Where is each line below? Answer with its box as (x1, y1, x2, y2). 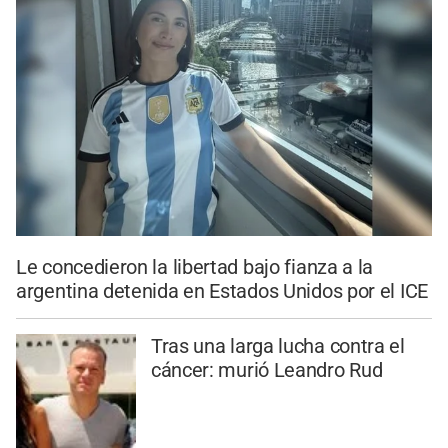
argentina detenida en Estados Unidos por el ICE (16, 279, 428, 304)
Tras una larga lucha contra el (150, 334, 405, 359)
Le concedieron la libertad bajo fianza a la (16, 255, 374, 280)
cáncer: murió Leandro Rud (150, 358, 383, 383)
